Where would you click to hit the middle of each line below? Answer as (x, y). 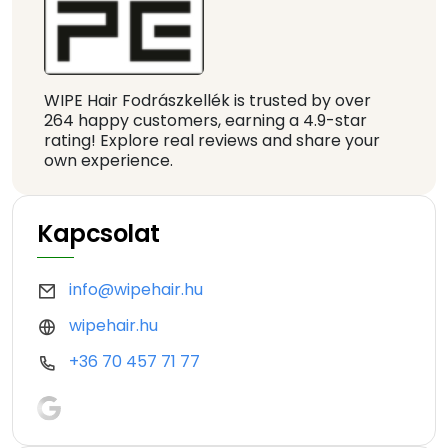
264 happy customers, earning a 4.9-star (205, 121)
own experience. (108, 161)
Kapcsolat (98, 234)
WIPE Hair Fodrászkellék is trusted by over (207, 101)
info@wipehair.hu (136, 290)
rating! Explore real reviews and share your (212, 141)
